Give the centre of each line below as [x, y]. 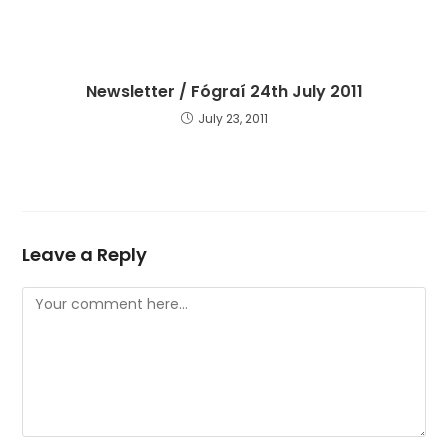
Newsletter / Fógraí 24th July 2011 [224, 91]
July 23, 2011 [232, 118]
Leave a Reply [85, 254]
